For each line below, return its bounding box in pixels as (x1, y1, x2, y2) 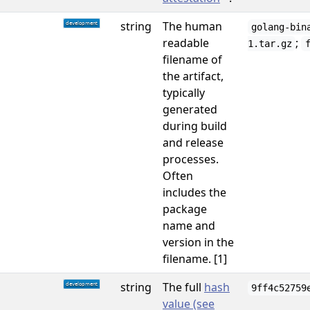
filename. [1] (163, 251, 227, 266)
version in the (163, 235, 234, 250)
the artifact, (163, 69, 224, 84)
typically (163, 85, 205, 100)
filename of (163, 52, 222, 67)
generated (163, 102, 217, 117)
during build (163, 118, 227, 134)
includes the (163, 185, 226, 200)
